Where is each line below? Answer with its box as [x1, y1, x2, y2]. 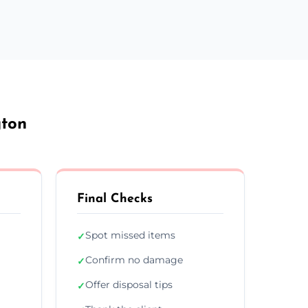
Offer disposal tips [85, 278, 173, 291]
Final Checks [77, 192, 153, 206]
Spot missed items [85, 228, 175, 241]
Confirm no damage [85, 253, 183, 266]
